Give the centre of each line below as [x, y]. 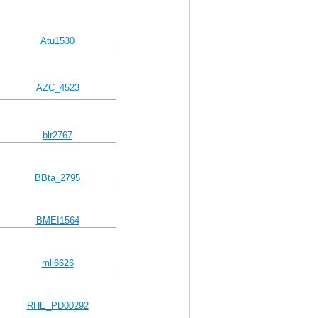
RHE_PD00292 [57, 306]
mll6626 [57, 263]
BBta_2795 [57, 178]
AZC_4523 [57, 88]
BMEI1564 [57, 220]
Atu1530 [57, 41]
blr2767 [57, 135]
